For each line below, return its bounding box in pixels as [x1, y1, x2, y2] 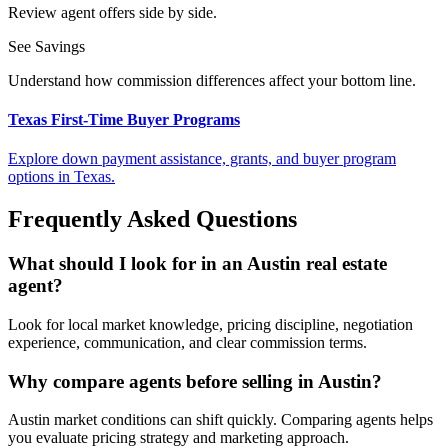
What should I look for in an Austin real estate [8, 253, 387, 275]
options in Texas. [8, 168, 115, 186]
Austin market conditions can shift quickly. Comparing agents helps [8, 411, 433, 429]
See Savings [8, 37, 85, 55]
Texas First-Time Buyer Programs [8, 111, 240, 129]
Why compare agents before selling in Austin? [8, 370, 382, 392]
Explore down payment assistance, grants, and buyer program [8, 150, 396, 168]
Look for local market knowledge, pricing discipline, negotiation [8, 315, 413, 333]
